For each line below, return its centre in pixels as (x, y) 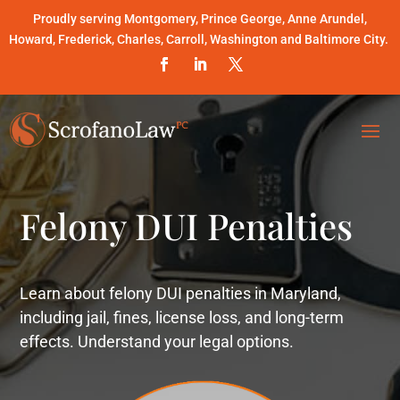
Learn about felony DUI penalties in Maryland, (181, 293)
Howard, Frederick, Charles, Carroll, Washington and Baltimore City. (200, 39)
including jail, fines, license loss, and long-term (182, 317)
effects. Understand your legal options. (157, 341)
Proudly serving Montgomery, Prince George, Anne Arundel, (200, 19)
